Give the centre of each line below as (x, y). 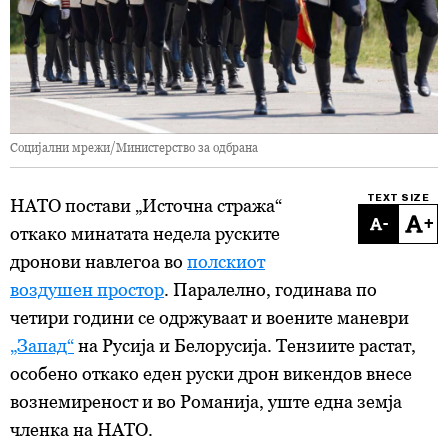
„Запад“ (42, 345)
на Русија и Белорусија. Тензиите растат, (245, 345)
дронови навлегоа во (98, 261)
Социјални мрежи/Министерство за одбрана (134, 147)
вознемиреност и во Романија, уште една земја (206, 401)
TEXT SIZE (398, 198)
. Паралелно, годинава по (270, 289)
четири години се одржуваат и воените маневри (209, 317)
